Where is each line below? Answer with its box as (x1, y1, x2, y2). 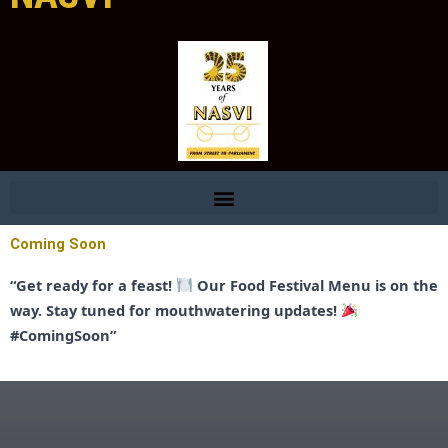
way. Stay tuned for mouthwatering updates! (10, 300, 341, 320)
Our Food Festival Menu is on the (192, 275, 438, 295)
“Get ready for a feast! (10, 275, 176, 295)
